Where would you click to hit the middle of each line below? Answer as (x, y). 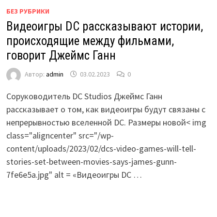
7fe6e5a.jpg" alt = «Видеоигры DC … (74, 174)
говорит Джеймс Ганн (61, 55)
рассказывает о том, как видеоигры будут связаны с (106, 109)
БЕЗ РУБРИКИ (28, 11)
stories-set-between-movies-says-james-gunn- (91, 161)
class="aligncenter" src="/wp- (60, 135)
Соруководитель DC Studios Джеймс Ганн (84, 96)
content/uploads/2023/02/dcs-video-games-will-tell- (101, 148)
